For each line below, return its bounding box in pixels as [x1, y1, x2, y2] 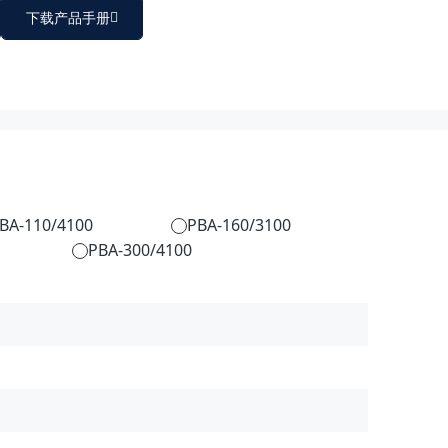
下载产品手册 [25, 8, 110, 27]
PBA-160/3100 [186, 214, 291, 236]
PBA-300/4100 [87, 239, 192, 261]
